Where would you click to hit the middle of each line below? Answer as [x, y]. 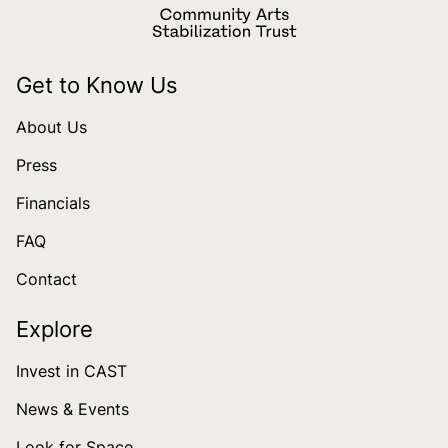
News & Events [72, 408]
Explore [54, 328]
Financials [53, 202]
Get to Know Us [97, 84]
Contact [46, 278]
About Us [51, 126]
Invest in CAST [71, 370]
